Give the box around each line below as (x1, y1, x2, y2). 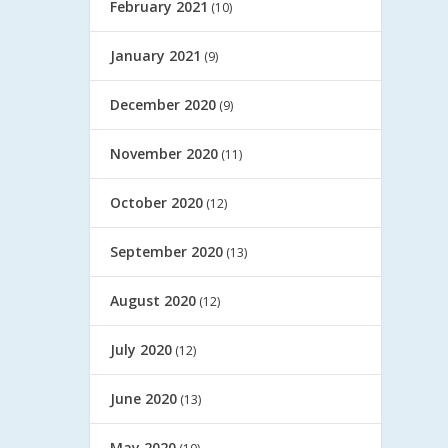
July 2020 (110, 339, 173, 359)
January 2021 (110, 45, 202, 65)
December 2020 (110, 94, 217, 114)
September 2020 (110, 241, 224, 261)
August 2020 (110, 290, 197, 310)
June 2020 (110, 388, 178, 408)
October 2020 (110, 192, 204, 212)
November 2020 (110, 143, 219, 163)
